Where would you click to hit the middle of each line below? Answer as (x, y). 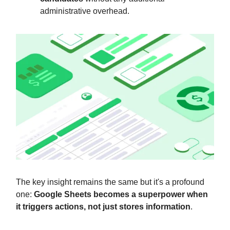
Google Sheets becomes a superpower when (121, 194)
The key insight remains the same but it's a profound (110, 182)
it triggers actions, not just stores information (103, 206)
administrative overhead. (85, 11)
